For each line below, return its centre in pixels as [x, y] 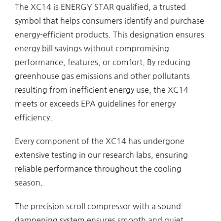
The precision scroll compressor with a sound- [99, 206]
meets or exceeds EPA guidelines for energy [95, 104]
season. [29, 183]
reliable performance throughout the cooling [98, 169]
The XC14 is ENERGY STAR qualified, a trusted [100, 7]
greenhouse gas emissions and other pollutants [102, 76]
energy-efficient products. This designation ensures [109, 35]
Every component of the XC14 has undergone [99, 141]
